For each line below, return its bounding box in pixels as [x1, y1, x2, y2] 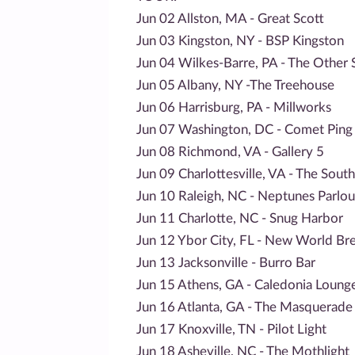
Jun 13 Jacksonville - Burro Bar [136, 255, 315, 269]
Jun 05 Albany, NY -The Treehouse [136, 78, 334, 92]
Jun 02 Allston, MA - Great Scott [136, 11, 324, 25]
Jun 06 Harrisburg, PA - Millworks [136, 100, 331, 114]
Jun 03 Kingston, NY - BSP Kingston [136, 33, 344, 48]
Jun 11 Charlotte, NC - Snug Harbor [136, 211, 343, 225]
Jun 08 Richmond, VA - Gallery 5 [136, 144, 324, 158]
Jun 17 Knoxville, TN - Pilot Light [136, 322, 326, 336]
